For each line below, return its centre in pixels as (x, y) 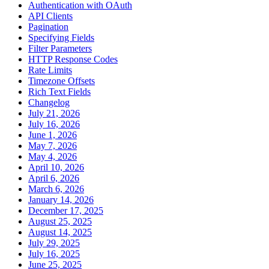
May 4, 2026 (53, 157)
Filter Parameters (60, 49)
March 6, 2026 (56, 189)
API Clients (50, 16)
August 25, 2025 (60, 222)
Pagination (48, 27)
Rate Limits (50, 70)
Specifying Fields (61, 38)
